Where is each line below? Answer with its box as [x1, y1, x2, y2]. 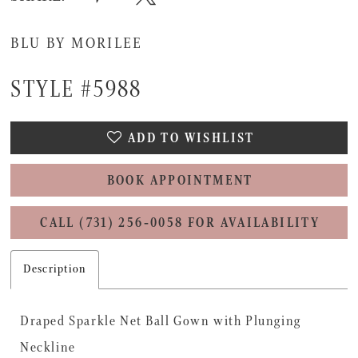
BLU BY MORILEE [10, 33, 143, 54]
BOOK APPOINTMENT [106, 173, 253, 190]
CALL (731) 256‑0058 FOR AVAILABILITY [40, 214, 320, 232]
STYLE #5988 [10, 74, 142, 105]
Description [23, 261, 86, 278]
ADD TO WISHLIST [127, 130, 255, 148]
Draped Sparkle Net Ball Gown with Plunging [20, 312, 301, 331]
